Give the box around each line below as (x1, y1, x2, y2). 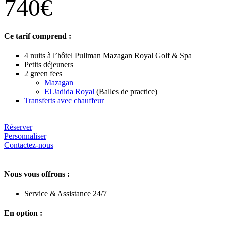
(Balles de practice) (94, 87, 157, 96)
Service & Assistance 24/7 (24, 189, 107, 198)
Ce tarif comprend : (4, 32, 71, 41)
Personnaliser (4, 132, 46, 141)
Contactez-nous (4, 141, 53, 150)
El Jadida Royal (44, 87, 94, 96)
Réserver (4, 123, 32, 132)
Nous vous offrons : (4, 169, 70, 178)
